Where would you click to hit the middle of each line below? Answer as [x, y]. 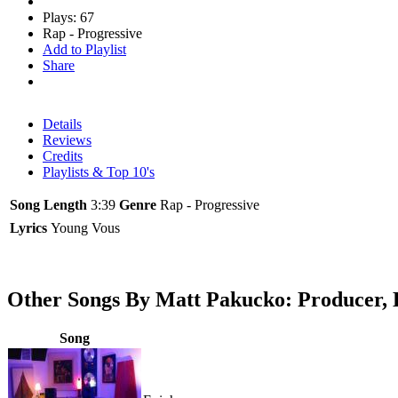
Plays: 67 [68, 17]
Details [62, 123]
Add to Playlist [84, 49]
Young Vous [85, 227]
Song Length [48, 204]
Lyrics [28, 227]
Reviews [67, 139]
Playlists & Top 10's [99, 171]
